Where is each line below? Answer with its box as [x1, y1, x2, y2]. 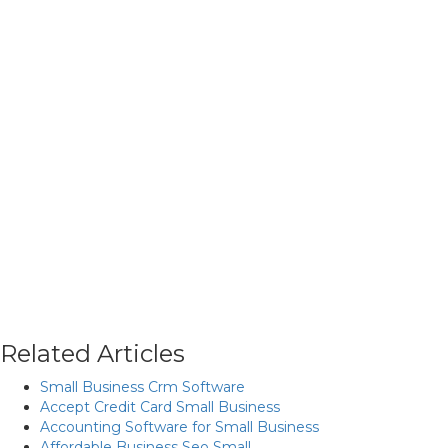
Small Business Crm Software [40, 378, 245, 396]
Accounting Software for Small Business [40, 418, 319, 436]
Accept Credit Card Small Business [40, 398, 280, 416]
